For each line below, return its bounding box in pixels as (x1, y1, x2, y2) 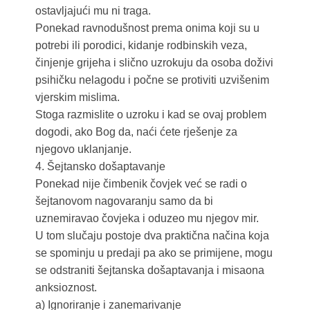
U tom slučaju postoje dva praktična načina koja (35, 230, 269, 242)
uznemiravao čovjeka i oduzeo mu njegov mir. (35, 212, 259, 225)
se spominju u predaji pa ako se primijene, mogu (35, 247, 273, 259)
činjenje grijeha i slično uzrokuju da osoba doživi (35, 57, 273, 69)
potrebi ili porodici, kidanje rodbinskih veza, (35, 39, 247, 52)
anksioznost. (35, 282, 97, 294)
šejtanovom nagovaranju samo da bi (35, 195, 213, 208)
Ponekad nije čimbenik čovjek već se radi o (35, 178, 247, 190)
